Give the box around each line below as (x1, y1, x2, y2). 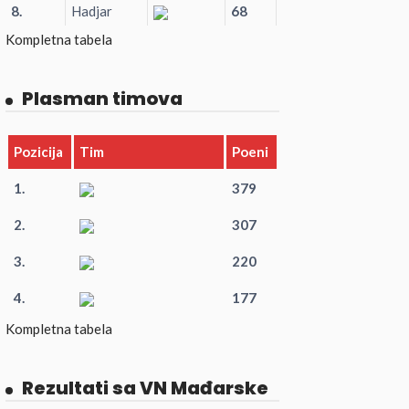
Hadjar (71, 2, 112, 19)
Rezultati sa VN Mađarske (22, 375, 268, 401)
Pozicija (14, 143, 63, 160)
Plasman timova (22, 85, 183, 111)
